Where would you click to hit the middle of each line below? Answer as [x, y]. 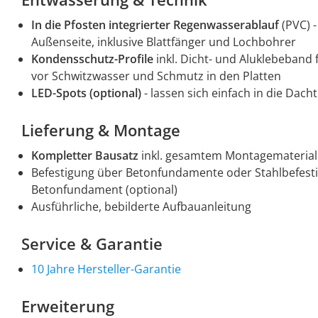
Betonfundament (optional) [104, 190]
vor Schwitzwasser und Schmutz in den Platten [156, 76]
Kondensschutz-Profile [92, 59]
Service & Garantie [92, 244]
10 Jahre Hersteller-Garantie [106, 269]
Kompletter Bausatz [85, 156]
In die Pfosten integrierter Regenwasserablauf [157, 25]
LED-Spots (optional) [86, 93]
